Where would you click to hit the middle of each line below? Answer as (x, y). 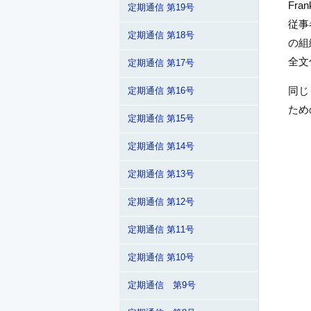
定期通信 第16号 (161, 91)
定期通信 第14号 (161, 146)
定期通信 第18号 (161, 35)
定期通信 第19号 (161, 8)
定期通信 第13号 (161, 174)
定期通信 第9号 (162, 285)
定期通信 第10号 (161, 258)
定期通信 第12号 (161, 202)
